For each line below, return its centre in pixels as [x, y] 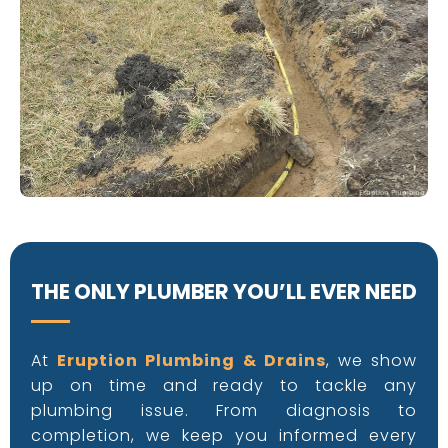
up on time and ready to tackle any [224, 386]
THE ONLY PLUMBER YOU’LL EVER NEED [224, 292]
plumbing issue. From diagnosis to [224, 411]
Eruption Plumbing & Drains [191, 361]
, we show [371, 361]
